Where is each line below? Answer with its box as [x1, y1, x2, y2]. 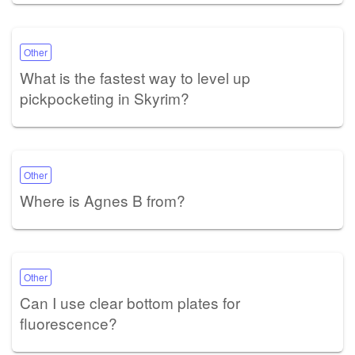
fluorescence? [20, 311, 117, 334]
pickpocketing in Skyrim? [20, 86, 189, 109]
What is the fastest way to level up [20, 66, 250, 88]
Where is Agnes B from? [20, 189, 185, 211]
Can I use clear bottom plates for [20, 291, 240, 313]
